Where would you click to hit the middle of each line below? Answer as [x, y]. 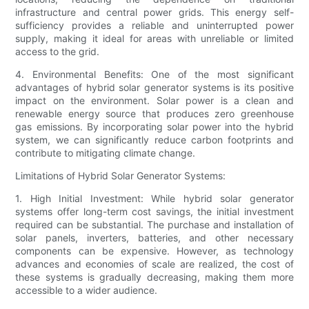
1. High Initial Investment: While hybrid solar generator [154, 199]
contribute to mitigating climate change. [106, 153]
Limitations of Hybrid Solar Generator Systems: [121, 176]
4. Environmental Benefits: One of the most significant [154, 74]
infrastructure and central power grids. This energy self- [154, 12]
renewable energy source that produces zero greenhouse [154, 114]
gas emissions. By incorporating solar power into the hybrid [154, 127]
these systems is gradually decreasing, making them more [154, 277]
